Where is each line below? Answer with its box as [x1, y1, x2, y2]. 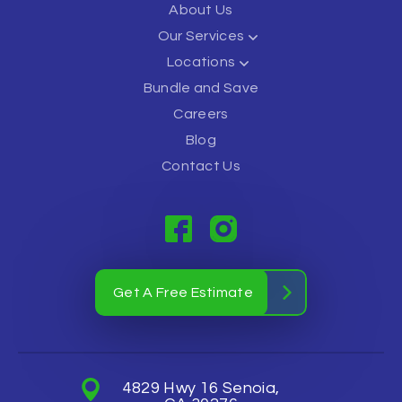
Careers [173, 107, 229, 121]
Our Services [157, 29, 245, 43]
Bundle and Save [143, 81, 259, 95]
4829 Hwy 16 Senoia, [122, 380, 280, 397]
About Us [169, 3, 233, 17]
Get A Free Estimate [113, 285, 254, 300]
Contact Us [161, 159, 241, 173]
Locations [166, 55, 236, 69]
